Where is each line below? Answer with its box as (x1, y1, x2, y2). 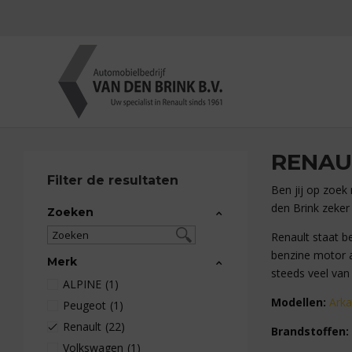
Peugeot (63, 298, 106, 313)
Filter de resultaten (47, 173, 178, 188)
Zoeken (47, 205, 93, 219)
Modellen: (271, 295, 329, 310)
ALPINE (63, 277, 101, 291)
